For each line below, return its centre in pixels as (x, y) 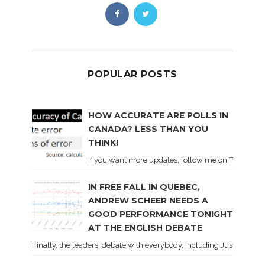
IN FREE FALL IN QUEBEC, (144, 187)
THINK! (103, 143)
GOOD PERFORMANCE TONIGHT (161, 214)
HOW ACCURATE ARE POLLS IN (158, 116)
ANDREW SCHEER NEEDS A (148, 201)
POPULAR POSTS (132, 74)
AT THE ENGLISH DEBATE (145, 228)
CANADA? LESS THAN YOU (148, 129)
